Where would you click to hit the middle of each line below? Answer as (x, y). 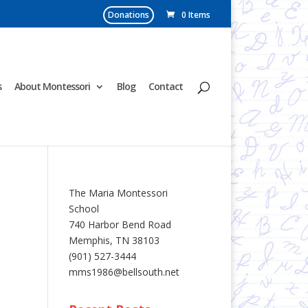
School (84, 209)
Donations (129, 15)
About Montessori (52, 86)
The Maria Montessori (118, 193)
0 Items (196, 15)
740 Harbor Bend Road (120, 224)
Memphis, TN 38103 (114, 240)
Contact (166, 86)
